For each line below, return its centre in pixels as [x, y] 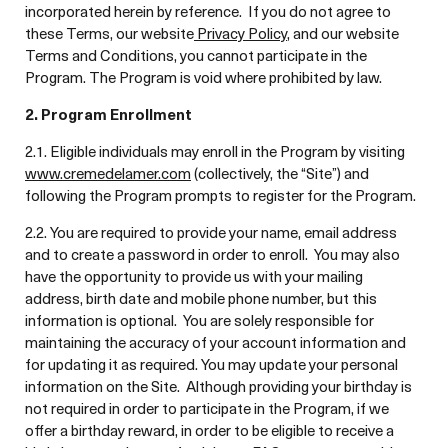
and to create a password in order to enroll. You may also [212, 254]
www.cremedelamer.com [108, 173]
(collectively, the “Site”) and [280, 173]
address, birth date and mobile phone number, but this [201, 298]
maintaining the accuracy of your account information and [215, 342]
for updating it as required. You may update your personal [211, 364]
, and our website [343, 33]
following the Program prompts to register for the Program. [220, 195]
